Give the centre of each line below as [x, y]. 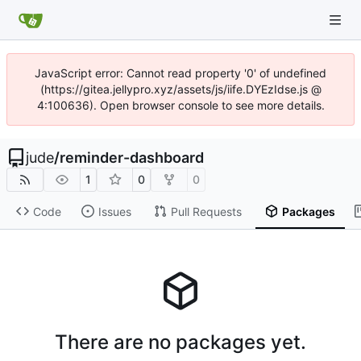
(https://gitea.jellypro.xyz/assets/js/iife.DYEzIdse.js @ [180, 89]
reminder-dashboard [132, 158]
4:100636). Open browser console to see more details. [180, 105]
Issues [114, 211]
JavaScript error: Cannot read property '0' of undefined [180, 73]
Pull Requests [206, 211]
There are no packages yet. [180, 342]
